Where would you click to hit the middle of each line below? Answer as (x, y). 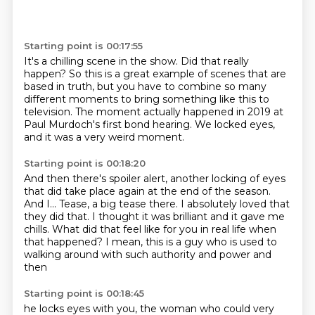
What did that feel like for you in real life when (164, 229)
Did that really (214, 61)
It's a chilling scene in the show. (102, 61)
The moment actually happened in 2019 (174, 112)
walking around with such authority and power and (147, 255)
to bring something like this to (195, 99)
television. (49, 112)
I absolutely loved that (235, 204)
